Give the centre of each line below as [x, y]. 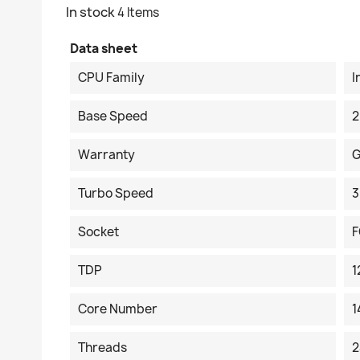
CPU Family [112, 78]
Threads [103, 348]
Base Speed [113, 116]
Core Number [118, 309]
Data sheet [104, 49]
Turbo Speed [116, 193]
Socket [99, 232]
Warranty [107, 155]
